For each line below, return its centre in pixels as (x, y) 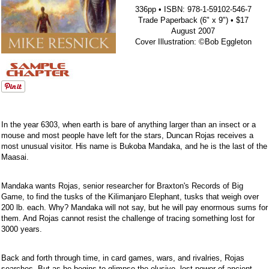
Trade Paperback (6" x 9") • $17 (193, 20)
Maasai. (15, 157)
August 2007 (193, 31)
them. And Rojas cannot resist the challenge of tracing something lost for (128, 218)
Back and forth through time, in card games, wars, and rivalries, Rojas (123, 258)
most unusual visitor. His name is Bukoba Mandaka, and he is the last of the (134, 146)
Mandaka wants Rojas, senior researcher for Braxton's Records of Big (122, 186)
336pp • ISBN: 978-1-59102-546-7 (193, 9)
